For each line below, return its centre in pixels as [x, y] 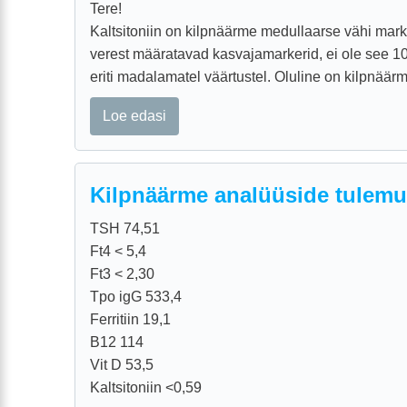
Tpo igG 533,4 [136, 296]
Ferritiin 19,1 [130, 319]
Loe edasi [135, 115]
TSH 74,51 [125, 228]
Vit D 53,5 [122, 364]
